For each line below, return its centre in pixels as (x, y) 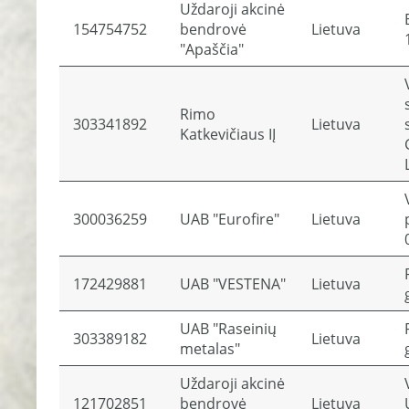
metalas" (210, 349)
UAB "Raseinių (228, 329)
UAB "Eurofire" (230, 219)
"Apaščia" (212, 49)
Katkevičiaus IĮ (228, 134)
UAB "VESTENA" (233, 284)
